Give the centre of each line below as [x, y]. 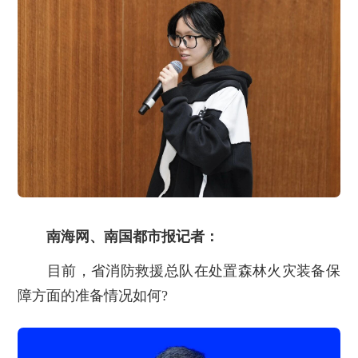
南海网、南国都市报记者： [133, 237]
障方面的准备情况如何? [93, 296]
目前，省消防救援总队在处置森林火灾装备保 [179, 271]
